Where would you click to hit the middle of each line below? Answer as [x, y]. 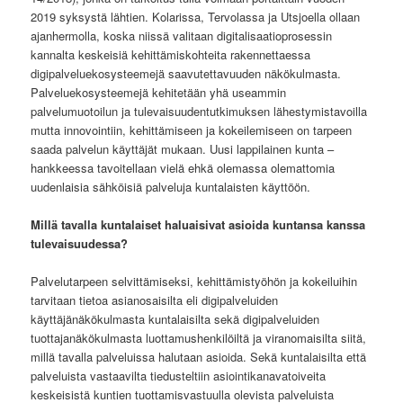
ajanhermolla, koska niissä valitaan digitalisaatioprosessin [182, 35]
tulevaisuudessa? [80, 243]
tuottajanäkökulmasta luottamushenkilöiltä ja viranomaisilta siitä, [199, 338]
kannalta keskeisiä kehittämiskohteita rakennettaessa [171, 54]
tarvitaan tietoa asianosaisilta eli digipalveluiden [155, 300]
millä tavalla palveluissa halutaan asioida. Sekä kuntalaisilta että [199, 357]
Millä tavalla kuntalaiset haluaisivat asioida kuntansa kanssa [198, 224]
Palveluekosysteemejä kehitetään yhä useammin [159, 92]
